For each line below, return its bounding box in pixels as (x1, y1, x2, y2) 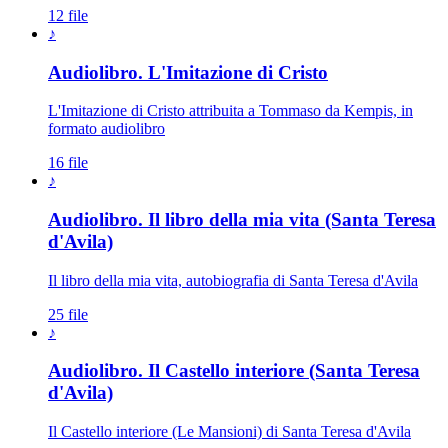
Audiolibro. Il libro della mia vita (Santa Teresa (48, 208, 436, 230)
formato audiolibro (48, 120, 165, 138)
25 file (48, 305, 88, 323)
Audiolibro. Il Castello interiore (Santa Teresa (48, 360, 420, 382)
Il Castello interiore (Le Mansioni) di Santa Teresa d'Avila (48, 423, 411, 441)
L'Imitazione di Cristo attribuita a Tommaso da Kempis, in (48, 102, 413, 120)
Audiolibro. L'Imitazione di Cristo (48, 61, 328, 83)
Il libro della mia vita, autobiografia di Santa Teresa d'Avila (48, 271, 418, 289)
